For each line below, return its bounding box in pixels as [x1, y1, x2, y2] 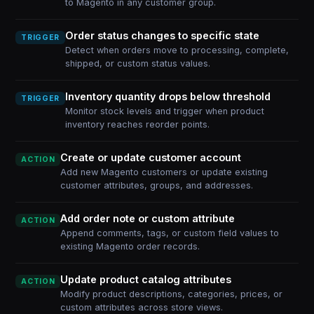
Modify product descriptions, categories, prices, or [60, 289, 283, 299]
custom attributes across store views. [60, 302, 224, 313]
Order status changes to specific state [64, 29, 259, 41]
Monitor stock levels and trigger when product [64, 106, 264, 116]
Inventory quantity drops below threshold [64, 90, 271, 102]
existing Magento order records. [60, 241, 200, 252]
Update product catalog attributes [60, 273, 232, 285]
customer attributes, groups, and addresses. [60, 180, 254, 191]
